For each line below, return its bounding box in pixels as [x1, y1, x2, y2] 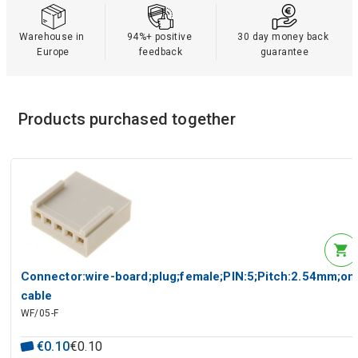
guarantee [260, 46, 309, 58]
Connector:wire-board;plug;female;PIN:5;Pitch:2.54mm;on [20, 269, 356, 284]
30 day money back [237, 31, 329, 43]
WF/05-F [20, 307, 59, 319]
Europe [37, 46, 70, 58]
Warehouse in [19, 31, 85, 43]
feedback [138, 46, 183, 58]
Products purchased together [18, 109, 236, 129]
